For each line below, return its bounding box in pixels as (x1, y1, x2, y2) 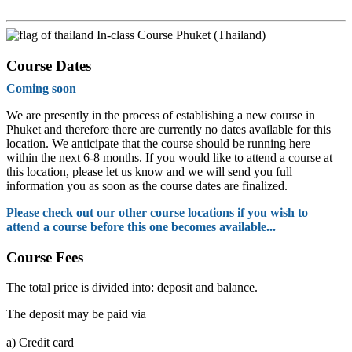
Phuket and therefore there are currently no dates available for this (6, 122, 331, 136)
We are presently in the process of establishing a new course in (6, 108, 315, 122)
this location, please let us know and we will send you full (6, 164, 292, 178)
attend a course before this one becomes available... (6, 219, 276, 233)
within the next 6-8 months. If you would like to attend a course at (6, 150, 332, 164)
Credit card (16, 335, 74, 350)
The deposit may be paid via (6, 307, 146, 321)
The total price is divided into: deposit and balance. (6, 280, 258, 295)
